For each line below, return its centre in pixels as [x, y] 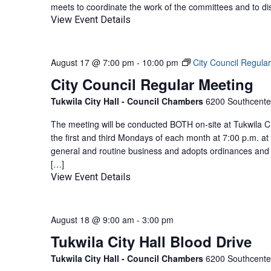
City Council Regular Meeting [152, 84]
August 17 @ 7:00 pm [93, 62]
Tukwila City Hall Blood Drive [151, 241]
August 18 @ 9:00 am [93, 220]
